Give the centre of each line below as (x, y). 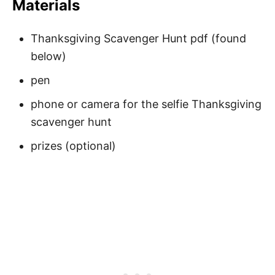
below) (48, 56)
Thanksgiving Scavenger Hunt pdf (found (138, 38)
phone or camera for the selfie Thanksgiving (146, 104)
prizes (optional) (73, 145)
